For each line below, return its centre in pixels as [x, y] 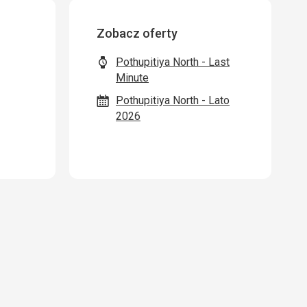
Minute [132, 78]
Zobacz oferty [137, 33]
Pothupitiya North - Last [173, 62]
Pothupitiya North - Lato [173, 100]
